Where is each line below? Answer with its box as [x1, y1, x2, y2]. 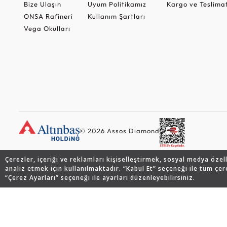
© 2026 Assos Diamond [80, 126, 160, 135]
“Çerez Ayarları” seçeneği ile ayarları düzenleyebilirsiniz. [5, 173, 195, 182]
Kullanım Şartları [87, 12, 145, 20]
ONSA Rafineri [24, 12, 73, 20]
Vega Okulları [24, 24, 70, 32]
